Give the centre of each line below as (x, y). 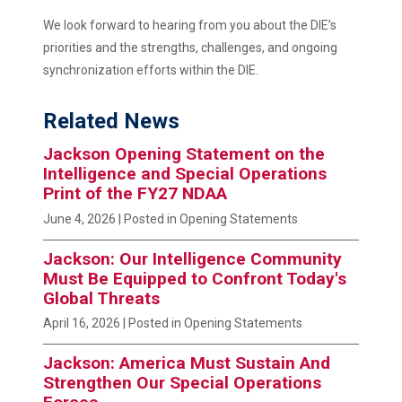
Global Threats (101, 298)
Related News (111, 121)
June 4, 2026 (79, 218)
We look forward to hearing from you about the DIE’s (190, 25)
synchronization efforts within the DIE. (152, 70)
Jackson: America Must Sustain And (187, 363)
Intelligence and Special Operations (185, 173)
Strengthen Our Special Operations (182, 383)
